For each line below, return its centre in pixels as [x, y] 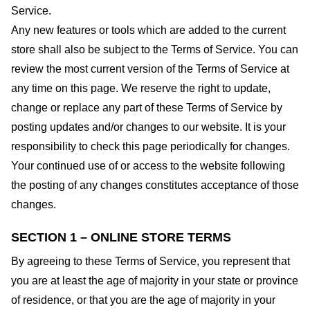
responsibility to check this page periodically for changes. [151, 146]
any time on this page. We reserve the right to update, [141, 88]
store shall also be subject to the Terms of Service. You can [155, 49]
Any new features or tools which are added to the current [148, 30]
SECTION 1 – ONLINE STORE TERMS [121, 237]
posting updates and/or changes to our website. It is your [148, 127]
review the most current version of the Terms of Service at [150, 69]
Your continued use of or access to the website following [148, 166]
